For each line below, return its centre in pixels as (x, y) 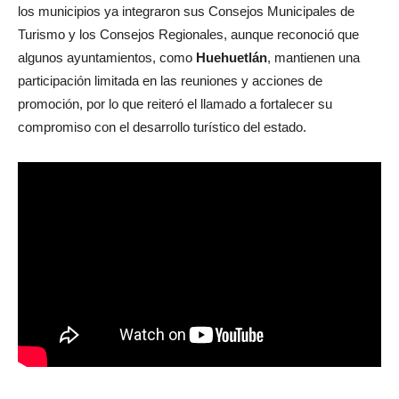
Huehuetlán (232, 58)
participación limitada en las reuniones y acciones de (170, 81)
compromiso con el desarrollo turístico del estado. (162, 127)
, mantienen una (313, 58)
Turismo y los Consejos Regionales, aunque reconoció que (188, 35)
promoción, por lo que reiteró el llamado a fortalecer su (175, 104)
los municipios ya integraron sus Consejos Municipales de (186, 12)
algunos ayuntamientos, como (107, 58)
